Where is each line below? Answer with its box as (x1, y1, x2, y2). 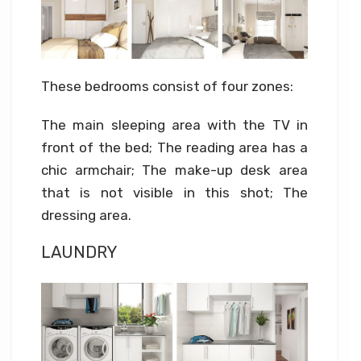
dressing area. (41, 207, 131, 224)
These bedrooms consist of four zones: (41, 78, 293, 95)
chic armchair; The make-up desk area (41, 162, 308, 179)
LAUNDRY (41, 243, 118, 263)
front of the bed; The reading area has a (41, 139, 308, 156)
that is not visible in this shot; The (41, 185, 308, 201)
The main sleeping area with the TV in (41, 117, 308, 134)
